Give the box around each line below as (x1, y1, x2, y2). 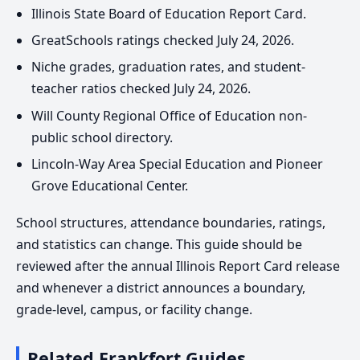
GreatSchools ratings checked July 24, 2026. (31, 31, 295, 50)
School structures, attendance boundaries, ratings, (16, 214, 325, 232)
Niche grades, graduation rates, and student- (31, 58, 306, 76)
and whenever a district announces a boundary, (16, 279, 305, 297)
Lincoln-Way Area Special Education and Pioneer (31, 155, 324, 174)
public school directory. (31, 128, 174, 146)
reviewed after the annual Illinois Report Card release (16, 257, 340, 276)
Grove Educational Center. (31, 177, 189, 195)
